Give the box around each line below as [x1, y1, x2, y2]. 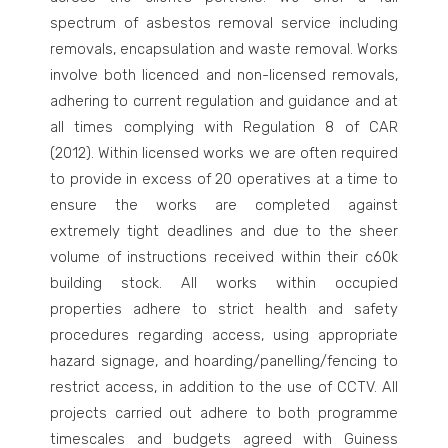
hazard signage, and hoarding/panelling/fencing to [50, 352, 398, 370]
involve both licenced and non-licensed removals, [50, 66, 398, 84]
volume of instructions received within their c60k [50, 248, 398, 266]
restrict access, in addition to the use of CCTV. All [50, 378, 398, 396]
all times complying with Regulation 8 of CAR [50, 118, 398, 136]
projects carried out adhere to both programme [50, 404, 398, 422]
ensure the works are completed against [50, 196, 398, 214]
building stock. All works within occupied [50, 274, 398, 292]
